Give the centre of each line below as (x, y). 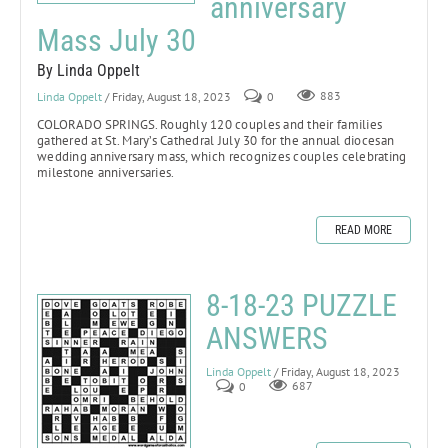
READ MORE (363, 229)
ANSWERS (267, 338)
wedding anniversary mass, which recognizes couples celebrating (222, 156)
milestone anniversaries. (106, 172)
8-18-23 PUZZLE (301, 305)
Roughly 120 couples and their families (271, 124)
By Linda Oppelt (88, 70)
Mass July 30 (116, 40)
